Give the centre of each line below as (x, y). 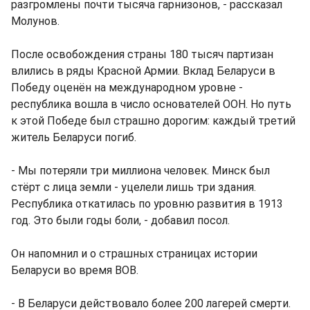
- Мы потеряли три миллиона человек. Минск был (140, 170)
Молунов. (35, 21)
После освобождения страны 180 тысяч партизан (142, 54)
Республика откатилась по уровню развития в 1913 (147, 203)
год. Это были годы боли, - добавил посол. (120, 220)
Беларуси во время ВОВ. (75, 270)
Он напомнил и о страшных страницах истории (134, 253)
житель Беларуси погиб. (74, 137)
